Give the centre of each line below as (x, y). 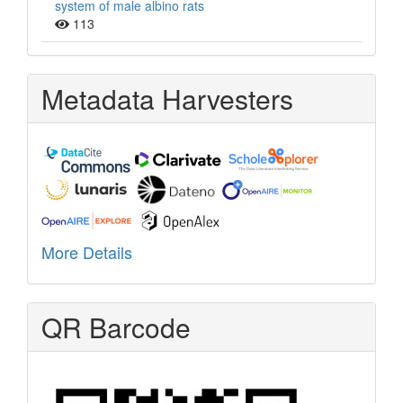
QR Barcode (116, 327)
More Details (87, 252)
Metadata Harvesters (167, 99)
